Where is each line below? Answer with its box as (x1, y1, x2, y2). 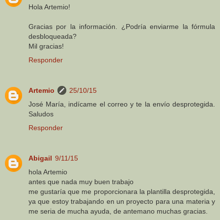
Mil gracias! (28, 42, 64, 51)
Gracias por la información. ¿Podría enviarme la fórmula (28, 23, 215, 31)
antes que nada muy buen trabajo (28, 178, 134, 186)
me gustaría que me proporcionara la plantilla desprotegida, (28, 188, 215, 196)
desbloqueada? (28, 32, 77, 41)
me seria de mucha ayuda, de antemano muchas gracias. (28, 207, 208, 216)
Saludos (28, 110, 54, 118)
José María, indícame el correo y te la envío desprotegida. (28, 100, 215, 109)
